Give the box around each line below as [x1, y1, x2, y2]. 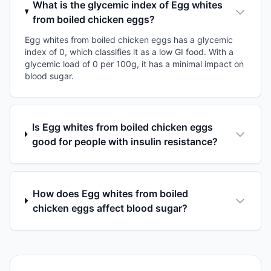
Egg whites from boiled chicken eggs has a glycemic [25, 34, 233, 45]
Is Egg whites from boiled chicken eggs [31, 120, 213, 133]
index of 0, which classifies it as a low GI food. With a [25, 46, 233, 57]
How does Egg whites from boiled [32, 187, 188, 200]
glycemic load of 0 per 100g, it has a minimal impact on [25, 58, 244, 69]
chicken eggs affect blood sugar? [32, 201, 188, 214]
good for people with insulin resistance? [31, 135, 218, 148]
